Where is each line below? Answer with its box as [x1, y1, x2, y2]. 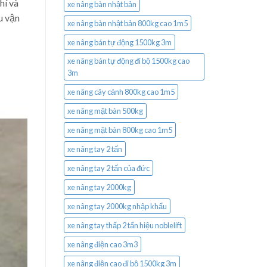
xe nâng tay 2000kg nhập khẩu [67, 201, 167, 212]
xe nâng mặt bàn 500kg [67, 106, 143, 116]
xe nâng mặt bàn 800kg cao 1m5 [67, 125, 172, 135]
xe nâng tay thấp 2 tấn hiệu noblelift [67, 221, 182, 231]
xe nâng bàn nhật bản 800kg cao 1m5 [67, 18, 188, 29]
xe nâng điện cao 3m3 [67, 240, 138, 250]
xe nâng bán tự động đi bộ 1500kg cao [67, 56, 190, 66]
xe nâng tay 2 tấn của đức [67, 163, 150, 173]
